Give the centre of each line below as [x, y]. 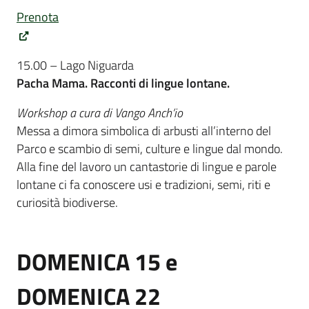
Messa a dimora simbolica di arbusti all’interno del [144, 130]
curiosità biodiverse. [69, 202]
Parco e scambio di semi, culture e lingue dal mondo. [150, 148]
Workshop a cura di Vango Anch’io [100, 112]
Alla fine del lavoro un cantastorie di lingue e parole [147, 166]
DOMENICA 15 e [97, 261]
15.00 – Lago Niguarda [75, 65]
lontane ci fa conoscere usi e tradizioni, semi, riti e [143, 184]
